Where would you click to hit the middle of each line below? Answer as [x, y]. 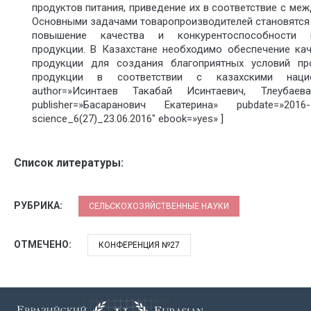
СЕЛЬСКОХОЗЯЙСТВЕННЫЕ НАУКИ [159, 206]
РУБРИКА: [39, 205]
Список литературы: [69, 162]
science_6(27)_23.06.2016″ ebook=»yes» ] [127, 119]
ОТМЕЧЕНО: [44, 244]
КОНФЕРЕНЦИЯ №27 [139, 245]
